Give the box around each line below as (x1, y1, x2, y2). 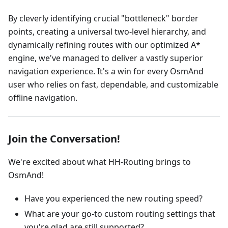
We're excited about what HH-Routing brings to (8, 156, 191, 168)
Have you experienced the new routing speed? (24, 193, 203, 205)
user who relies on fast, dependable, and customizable (8, 79, 218, 91)
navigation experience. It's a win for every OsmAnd (8, 66, 204, 77)
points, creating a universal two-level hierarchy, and (8, 26, 206, 38)
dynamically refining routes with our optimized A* (8, 39, 201, 51)
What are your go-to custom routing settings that (24, 208, 215, 220)
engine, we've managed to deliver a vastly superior (8, 52, 203, 64)
